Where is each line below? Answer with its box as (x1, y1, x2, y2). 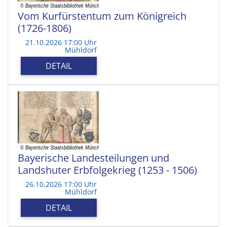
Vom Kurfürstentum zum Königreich (18, 9, 186, 23)
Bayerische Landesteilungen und (18, 150, 169, 165)
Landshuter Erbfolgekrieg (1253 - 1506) (18, 163, 197, 177)
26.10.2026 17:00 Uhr (25, 179, 97, 189)
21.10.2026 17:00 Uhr (25, 37, 97, 47)
